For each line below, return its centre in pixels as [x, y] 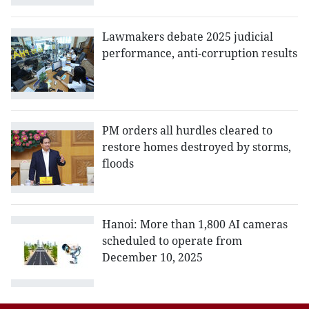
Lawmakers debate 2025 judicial [188, 37]
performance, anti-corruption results [200, 53]
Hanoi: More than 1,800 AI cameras [195, 225]
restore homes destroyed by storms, [197, 147]
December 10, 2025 [152, 258]
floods [118, 164]
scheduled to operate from [172, 241]
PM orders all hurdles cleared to [187, 131]
